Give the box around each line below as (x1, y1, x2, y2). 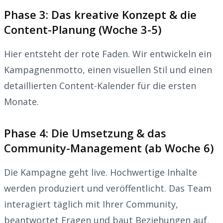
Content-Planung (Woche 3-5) (4, 21, 161, 37)
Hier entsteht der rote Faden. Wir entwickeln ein (4, 47, 212, 60)
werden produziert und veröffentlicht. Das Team (4, 182, 212, 194)
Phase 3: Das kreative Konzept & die (4, 6, 197, 22)
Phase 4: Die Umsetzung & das (4, 125, 166, 140)
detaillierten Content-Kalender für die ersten (4, 79, 196, 92)
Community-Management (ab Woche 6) (4, 140, 214, 155)
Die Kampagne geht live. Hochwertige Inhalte (4, 166, 197, 178)
